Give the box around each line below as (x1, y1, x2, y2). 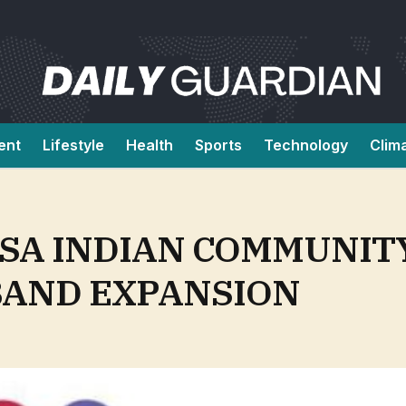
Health (126, 136, 173, 154)
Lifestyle (43, 136, 104, 154)
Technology (264, 136, 348, 154)
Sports (195, 136, 242, 154)
